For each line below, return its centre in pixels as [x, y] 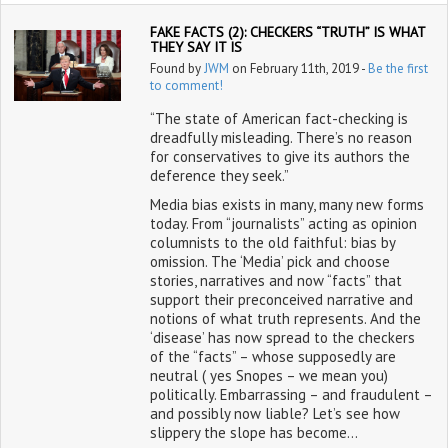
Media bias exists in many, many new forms [286, 204]
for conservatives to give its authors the [279, 156]
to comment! [186, 85]
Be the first [397, 68]
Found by [176, 68]
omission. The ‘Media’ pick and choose [269, 261]
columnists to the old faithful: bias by [272, 242]
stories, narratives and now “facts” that [275, 280]
